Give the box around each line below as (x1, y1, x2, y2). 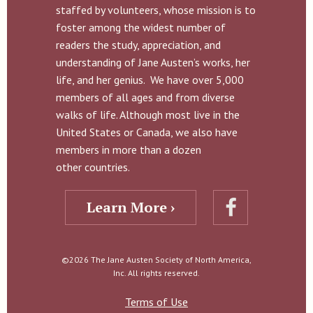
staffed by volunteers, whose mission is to (56, 3, 256, 17)
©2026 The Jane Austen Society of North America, (61, 254, 252, 265)
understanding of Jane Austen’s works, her (56, 55, 250, 69)
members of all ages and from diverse (56, 90, 235, 104)
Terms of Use (125, 295, 188, 309)
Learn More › (87, 198, 175, 217)
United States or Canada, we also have (56, 125, 238, 139)
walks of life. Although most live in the (56, 108, 240, 122)
